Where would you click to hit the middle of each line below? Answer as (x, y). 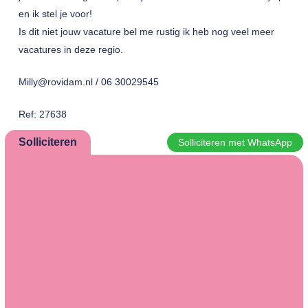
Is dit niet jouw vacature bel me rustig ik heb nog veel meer (146, 32)
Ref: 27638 (42, 114)
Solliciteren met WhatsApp (235, 142)
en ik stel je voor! (55, 14)
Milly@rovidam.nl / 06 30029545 (88, 82)
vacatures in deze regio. (70, 49)
